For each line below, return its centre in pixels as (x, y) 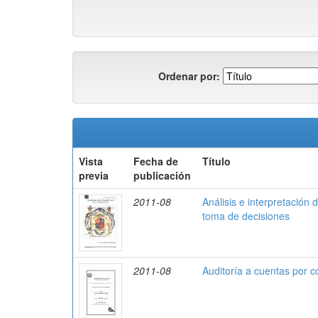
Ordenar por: (189, 76)
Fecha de (156, 161)
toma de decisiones (246, 216)
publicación (162, 175)
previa (94, 175)
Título (216, 161)
